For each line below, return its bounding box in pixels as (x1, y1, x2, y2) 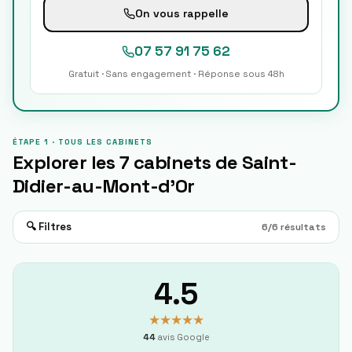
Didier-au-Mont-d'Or (13, 174, 195, 198)
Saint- (241, 150, 297, 174)
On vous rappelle (135, 5, 229, 20)
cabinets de (129, 150, 242, 174)
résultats (278, 221, 326, 233)
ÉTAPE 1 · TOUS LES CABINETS (13, 137, 152, 147)
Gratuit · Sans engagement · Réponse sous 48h (68, 68, 284, 79)
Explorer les (13, 150, 120, 174)
